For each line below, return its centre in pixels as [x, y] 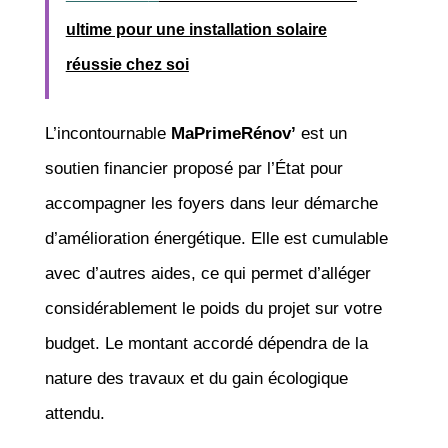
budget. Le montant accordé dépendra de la [206, 343]
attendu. [74, 413]
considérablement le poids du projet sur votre [213, 308]
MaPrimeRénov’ [233, 133]
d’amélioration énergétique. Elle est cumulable [216, 238]
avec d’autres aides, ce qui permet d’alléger [207, 273]
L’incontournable [107, 133]
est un [321, 133]
